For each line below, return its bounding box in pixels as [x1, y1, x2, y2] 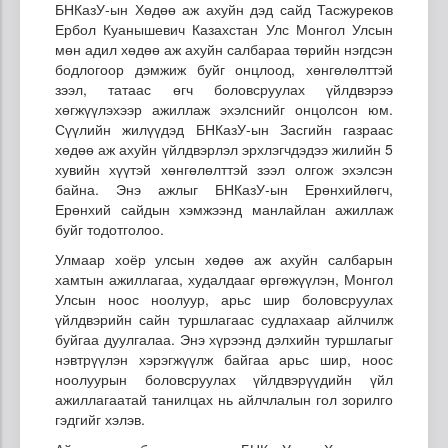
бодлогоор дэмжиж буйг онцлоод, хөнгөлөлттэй [55, 59, 393, 80]
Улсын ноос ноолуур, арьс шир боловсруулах [55, 289, 393, 310]
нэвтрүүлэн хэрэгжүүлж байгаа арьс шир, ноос [55, 349, 393, 370]
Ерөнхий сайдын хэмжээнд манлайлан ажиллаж [55, 199, 393, 220]
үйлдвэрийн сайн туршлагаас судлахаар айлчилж [55, 309, 393, 330]
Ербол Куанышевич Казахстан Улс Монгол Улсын [55, 19, 393, 40]
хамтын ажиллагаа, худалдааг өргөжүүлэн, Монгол [55, 269, 393, 290]
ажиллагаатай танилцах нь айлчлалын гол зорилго [55, 389, 393, 410]
